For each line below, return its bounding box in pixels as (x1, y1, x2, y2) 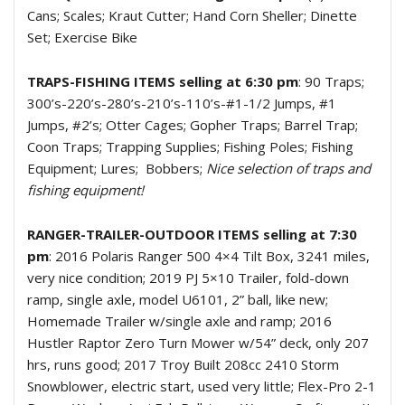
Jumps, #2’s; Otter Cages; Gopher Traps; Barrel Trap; (27, 116, 358, 134)
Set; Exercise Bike (27, 28, 137, 46)
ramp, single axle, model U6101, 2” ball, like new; (27, 290, 328, 308)
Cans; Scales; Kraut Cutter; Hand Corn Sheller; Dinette (27, 6, 357, 24)
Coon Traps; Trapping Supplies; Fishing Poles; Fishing (27, 137, 353, 155)
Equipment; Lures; (27, 159, 138, 177)
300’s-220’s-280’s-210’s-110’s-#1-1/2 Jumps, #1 (27, 94, 336, 112)
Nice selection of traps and (206, 159, 371, 177)
